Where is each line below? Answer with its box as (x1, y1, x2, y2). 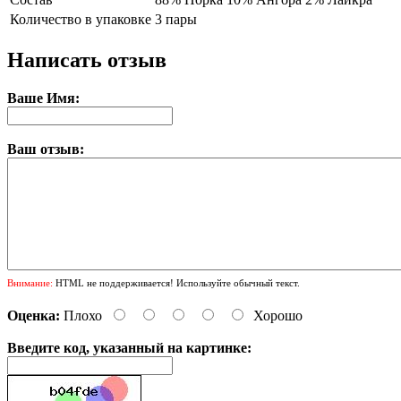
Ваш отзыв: (7, 141, 84, 158)
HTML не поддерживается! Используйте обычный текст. (53, 277, 300, 289)
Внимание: (7, 277, 53, 289)
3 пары (155, 12, 197, 28)
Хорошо (253, 308, 303, 324)
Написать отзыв (7, 48, 166, 73)
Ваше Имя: (7, 90, 80, 107)
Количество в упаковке (10, 12, 151, 28)
